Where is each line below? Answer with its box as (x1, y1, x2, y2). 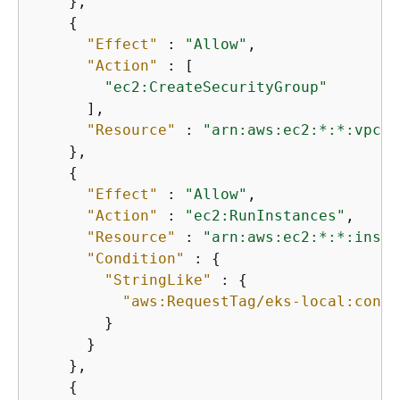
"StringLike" (104, 271, 212, 288)
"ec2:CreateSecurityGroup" (104, 79, 328, 96)
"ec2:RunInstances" (185, 207, 346, 224)
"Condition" (87, 250, 185, 267)
